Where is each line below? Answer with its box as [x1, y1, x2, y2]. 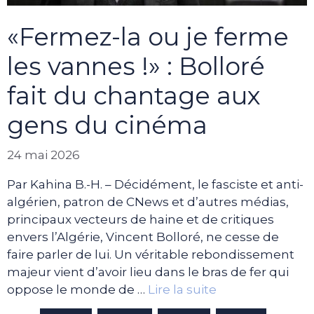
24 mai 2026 [7, 147, 80, 162]
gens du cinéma [7, 110, 207, 141]
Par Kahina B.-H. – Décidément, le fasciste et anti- [7, 177, 303, 191]
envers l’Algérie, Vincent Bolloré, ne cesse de [7, 229, 279, 244]
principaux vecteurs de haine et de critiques [7, 212, 274, 226]
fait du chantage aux [7, 81, 261, 111]
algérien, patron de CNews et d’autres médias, [7, 194, 289, 209]
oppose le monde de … [7, 282, 148, 296]
